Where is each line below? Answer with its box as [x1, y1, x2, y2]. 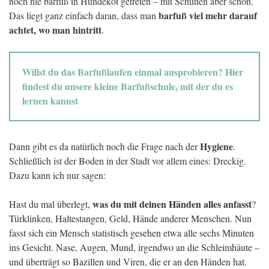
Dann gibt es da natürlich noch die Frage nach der [9, 140, 200, 153]
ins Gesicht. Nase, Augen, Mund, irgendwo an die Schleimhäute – [9, 241, 259, 254]
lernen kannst [22, 94, 78, 108]
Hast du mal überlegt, [9, 198, 92, 211]
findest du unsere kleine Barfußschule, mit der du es [22, 79, 233, 94]
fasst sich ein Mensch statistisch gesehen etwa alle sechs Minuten [9, 226, 254, 240]
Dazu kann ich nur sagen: [9, 169, 106, 182]
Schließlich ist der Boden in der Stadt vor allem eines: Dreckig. [9, 154, 246, 168]
